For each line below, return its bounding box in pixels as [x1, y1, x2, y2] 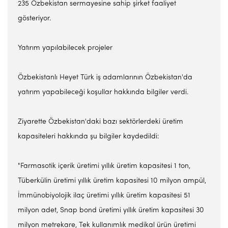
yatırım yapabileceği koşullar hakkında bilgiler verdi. [18, 89, 189, 96]
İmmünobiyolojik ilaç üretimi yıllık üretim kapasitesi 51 [18, 192, 190, 199]
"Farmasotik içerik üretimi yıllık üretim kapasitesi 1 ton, [18, 162, 190, 170]
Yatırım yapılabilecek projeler [18, 44, 112, 52]
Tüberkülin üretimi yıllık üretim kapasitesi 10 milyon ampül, [18, 177, 206, 185]
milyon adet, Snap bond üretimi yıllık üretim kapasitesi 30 [18, 207, 204, 214]
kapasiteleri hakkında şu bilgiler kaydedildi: [18, 133, 161, 140]
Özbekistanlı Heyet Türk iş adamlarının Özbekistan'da [18, 74, 192, 81]
